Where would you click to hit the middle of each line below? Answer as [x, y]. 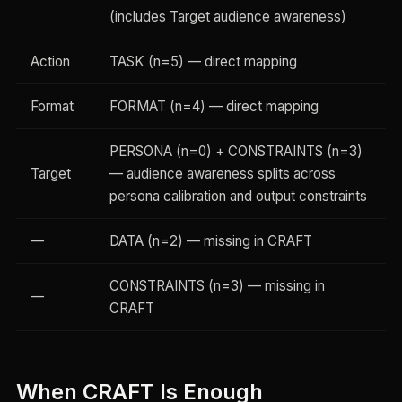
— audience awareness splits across [222, 174]
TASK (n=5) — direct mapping [203, 62]
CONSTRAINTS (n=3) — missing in [217, 286]
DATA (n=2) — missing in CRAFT [210, 241]
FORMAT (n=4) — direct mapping [214, 107]
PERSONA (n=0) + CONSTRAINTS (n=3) [236, 152]
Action [50, 62]
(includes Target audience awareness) [227, 17]
